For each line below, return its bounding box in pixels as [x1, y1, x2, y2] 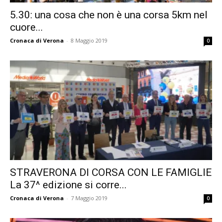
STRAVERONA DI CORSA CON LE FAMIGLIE [10, 166, 212, 179]
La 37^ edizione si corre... [10, 179, 127, 191]
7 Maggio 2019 [71, 194, 108, 202]
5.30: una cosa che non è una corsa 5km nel [10, 8, 208, 21]
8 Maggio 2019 [71, 36, 108, 44]
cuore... [10, 21, 43, 33]
